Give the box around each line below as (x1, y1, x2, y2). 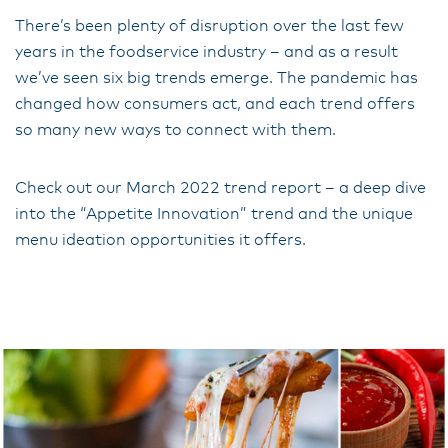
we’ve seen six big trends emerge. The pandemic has (15, 70, 418, 86)
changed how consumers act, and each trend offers (15, 96, 415, 112)
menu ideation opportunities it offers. (15, 232, 306, 248)
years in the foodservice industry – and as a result (15, 44, 398, 60)
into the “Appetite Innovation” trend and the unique (15, 206, 413, 222)
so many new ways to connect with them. (15, 122, 336, 138)
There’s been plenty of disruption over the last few (15, 18, 404, 34)
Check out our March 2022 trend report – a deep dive (15, 180, 426, 196)
